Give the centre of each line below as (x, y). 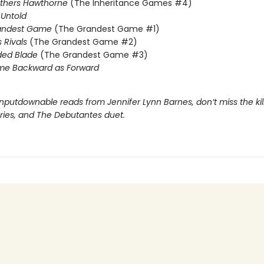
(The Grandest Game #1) (107, 29)
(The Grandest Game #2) (83, 42)
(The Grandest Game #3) (94, 55)
